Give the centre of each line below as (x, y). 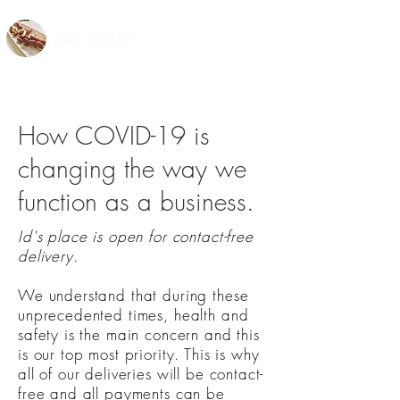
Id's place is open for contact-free (136, 236)
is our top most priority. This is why (139, 354)
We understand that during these (133, 295)
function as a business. (136, 201)
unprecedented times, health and (133, 315)
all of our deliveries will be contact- (141, 374)
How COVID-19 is (114, 135)
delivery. (51, 256)
